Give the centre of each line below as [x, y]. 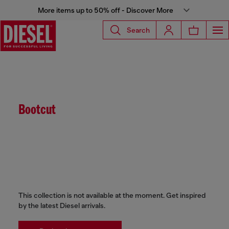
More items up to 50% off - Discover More [105, 10]
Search [138, 30]
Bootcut [37, 110]
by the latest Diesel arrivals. [62, 205]
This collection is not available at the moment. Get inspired [112, 195]
